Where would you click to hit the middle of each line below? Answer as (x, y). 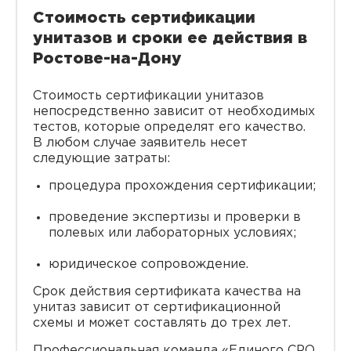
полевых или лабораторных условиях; (172, 233)
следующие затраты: (101, 158)
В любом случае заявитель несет (140, 143)
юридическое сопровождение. (148, 264)
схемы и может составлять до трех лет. (162, 323)
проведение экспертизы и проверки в (175, 217)
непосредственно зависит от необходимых (174, 111)
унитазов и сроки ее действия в (170, 38)
